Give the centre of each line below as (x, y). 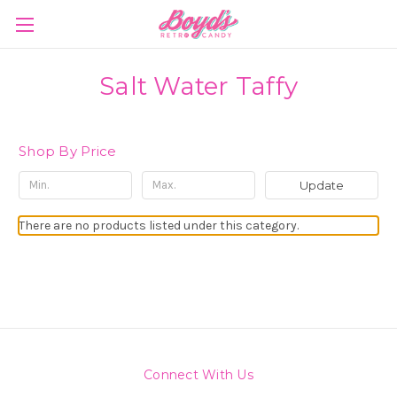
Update (321, 185)
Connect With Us (198, 374)
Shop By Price (68, 151)
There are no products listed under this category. (159, 225)
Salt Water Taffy (198, 86)
